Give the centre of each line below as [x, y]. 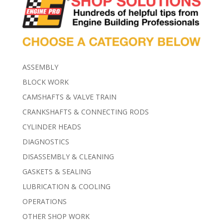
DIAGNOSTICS [46, 142]
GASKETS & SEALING [56, 172]
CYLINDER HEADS [52, 127]
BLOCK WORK [45, 82]
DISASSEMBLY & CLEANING [68, 157]
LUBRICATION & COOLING [66, 187]
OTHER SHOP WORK [56, 217]
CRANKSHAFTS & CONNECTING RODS [85, 112]
